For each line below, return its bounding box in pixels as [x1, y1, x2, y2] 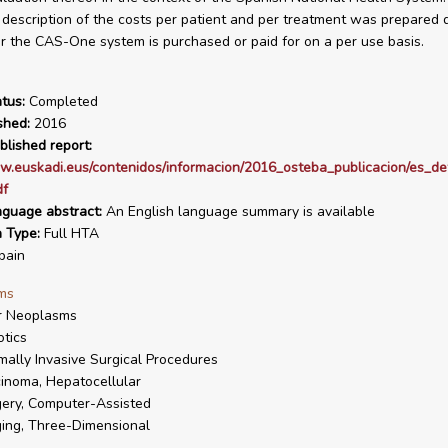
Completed [24, 92, 98, 111]
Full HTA [39, 224, 99, 243]
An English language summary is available [101, 202, 375, 221]
